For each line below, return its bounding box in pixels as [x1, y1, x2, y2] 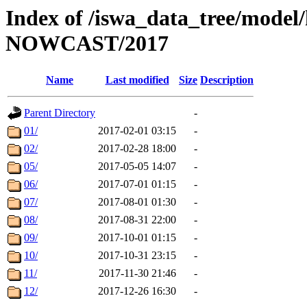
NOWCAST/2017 [5, 31, 169, 56]
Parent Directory [24, 107, 95, 119]
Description [200, 74, 254, 86]
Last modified [105, 74, 169, 86]
